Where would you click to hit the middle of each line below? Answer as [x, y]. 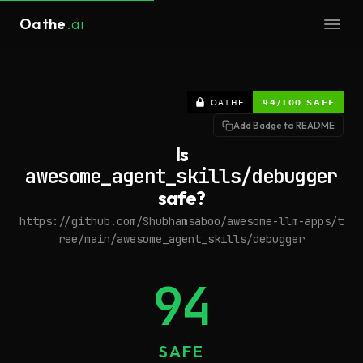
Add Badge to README [284, 125]
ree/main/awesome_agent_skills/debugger [181, 239]
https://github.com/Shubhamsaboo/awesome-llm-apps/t [181, 221]
